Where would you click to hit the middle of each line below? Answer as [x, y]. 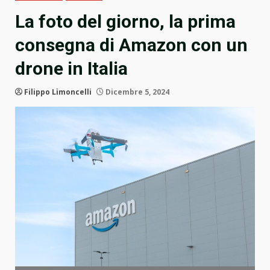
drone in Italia [71, 69]
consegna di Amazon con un [131, 45]
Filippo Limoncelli [58, 92]
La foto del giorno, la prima [125, 22]
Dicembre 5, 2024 [137, 92]
